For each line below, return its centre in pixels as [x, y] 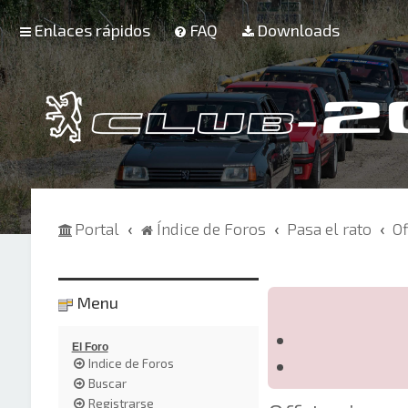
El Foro [90, 347]
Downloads [298, 30]
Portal [97, 229]
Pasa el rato [329, 229]
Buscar [107, 383]
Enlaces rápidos [92, 30]
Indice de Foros [131, 363]
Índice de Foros [211, 229]
